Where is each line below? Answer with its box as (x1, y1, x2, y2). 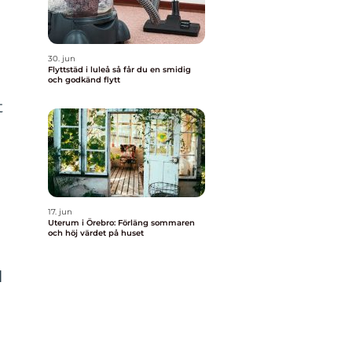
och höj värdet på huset (48, 228, 144, 238)
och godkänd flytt (48, 75, 120, 85)
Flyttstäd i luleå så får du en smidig (48, 64, 112, 75)
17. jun (48, 207, 72, 217)
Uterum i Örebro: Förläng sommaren (48, 218, 195, 228)
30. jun (48, 53, 75, 64)
